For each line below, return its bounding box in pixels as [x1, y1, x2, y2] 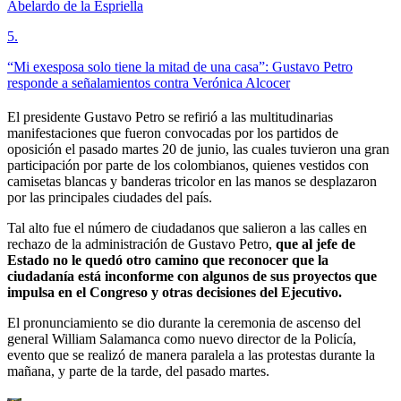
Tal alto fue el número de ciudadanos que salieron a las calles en [7, 220, 367, 236]
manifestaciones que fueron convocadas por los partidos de [7, 125, 338, 141]
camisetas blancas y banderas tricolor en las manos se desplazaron [7, 174, 377, 190]
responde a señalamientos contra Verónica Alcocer [7, 75, 290, 91]
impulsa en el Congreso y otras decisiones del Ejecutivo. [7, 285, 342, 301]
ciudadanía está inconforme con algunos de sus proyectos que [7, 269, 377, 285]
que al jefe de [276, 236, 355, 252]
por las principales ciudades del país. [7, 190, 212, 206]
